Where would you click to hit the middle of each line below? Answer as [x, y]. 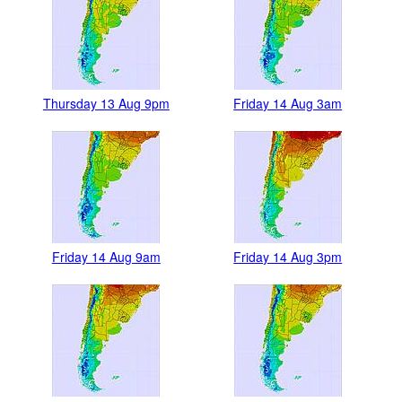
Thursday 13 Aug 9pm [106, 103]
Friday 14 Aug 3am [288, 103]
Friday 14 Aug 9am [106, 256]
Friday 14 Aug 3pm [288, 256]
